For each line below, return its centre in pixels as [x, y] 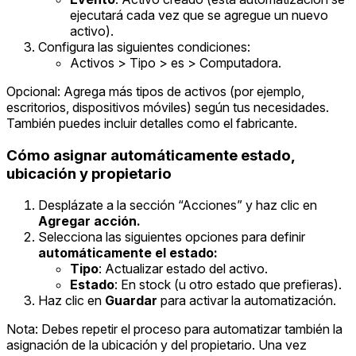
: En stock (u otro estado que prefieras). [228, 285]
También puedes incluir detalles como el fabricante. [152, 123]
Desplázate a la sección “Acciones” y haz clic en [178, 205]
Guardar [131, 301]
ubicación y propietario [89, 173]
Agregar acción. [89, 221]
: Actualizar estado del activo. [183, 269]
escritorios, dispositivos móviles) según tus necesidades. [168, 107]
